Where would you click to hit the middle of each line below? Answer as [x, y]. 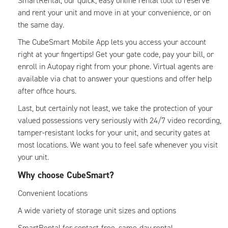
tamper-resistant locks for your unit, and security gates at [114, 133]
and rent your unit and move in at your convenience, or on [114, 12]
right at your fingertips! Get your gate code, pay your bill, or [116, 54]
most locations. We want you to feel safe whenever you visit [118, 145]
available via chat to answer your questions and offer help [115, 79]
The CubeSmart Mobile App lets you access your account [112, 42]
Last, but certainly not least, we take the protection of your [115, 108]
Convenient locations [53, 193]
